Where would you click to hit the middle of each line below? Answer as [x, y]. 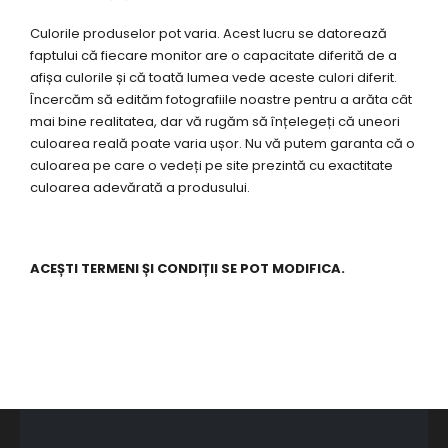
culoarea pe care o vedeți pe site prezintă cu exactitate [211, 165]
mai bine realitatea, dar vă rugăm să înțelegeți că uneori [215, 121]
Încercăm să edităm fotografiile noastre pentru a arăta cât [221, 99]
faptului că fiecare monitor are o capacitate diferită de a [213, 55]
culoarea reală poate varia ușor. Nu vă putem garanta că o [222, 143]
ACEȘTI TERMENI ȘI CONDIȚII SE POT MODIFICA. [187, 268]
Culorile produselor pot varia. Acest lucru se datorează [208, 33]
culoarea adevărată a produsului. [140, 187]
